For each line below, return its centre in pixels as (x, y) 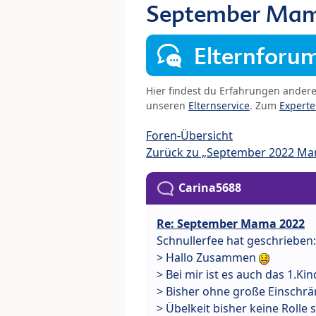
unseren (167, 106)
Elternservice (219, 106)
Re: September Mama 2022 (231, 224)
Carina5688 (210, 188)
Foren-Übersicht (189, 136)
